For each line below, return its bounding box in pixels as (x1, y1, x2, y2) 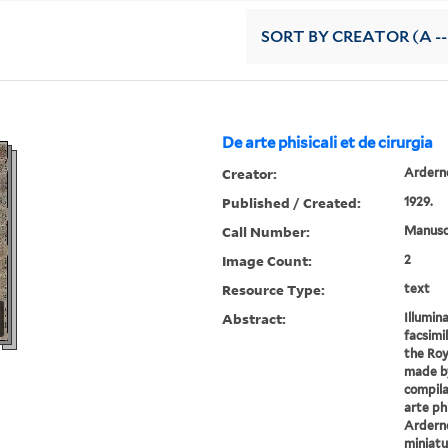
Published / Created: (222, 193, 362, 213)
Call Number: (222, 222, 311, 242)
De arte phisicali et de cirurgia (222, 134, 434, 153)
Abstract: (222, 309, 287, 329)
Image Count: (222, 251, 313, 271)
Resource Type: (222, 280, 326, 300)
